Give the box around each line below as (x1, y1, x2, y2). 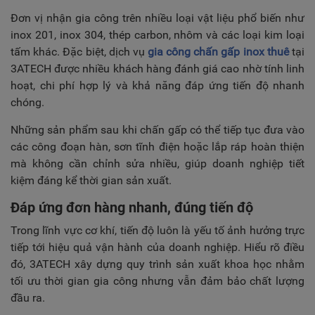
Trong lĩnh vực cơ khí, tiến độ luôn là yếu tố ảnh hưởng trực (11, 224, 304, 237)
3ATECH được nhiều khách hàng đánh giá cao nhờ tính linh (11, 62, 304, 75)
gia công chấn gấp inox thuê (148, 45, 289, 58)
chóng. (11, 96, 44, 109)
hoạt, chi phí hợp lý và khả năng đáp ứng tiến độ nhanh (11, 79, 304, 92)
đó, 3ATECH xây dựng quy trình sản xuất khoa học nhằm (11, 257, 304, 271)
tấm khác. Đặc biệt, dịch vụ (11, 45, 148, 58)
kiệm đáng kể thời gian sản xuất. (11, 174, 172, 187)
